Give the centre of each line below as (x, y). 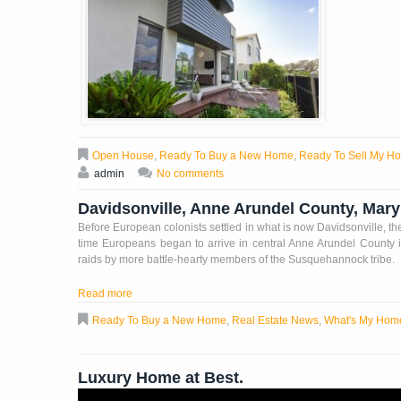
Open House (123, 156)
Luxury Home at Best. (161, 378)
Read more (105, 294)
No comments (190, 174)
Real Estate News (275, 321)
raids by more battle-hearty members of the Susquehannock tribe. (236, 260)
